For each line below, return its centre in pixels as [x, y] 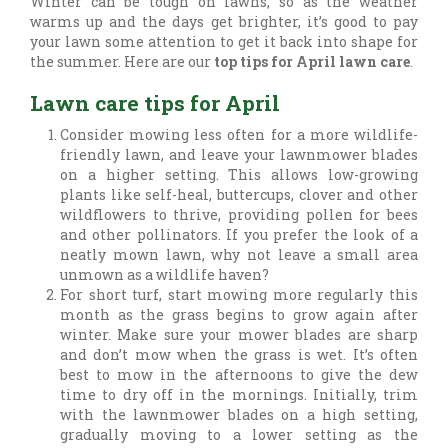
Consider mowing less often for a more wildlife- [239, 135]
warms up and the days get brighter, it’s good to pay [224, 22]
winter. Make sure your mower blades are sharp [239, 335]
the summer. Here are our [122, 62]
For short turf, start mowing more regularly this [239, 295]
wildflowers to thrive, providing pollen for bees [239, 215]
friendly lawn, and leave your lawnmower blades [239, 155]
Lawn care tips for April [155, 103]
